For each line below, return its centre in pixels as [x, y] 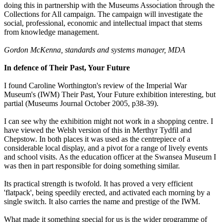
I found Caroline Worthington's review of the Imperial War [95, 86]
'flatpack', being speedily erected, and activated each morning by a [107, 193]
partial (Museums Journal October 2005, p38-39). [81, 104]
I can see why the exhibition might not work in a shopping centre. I [109, 121]
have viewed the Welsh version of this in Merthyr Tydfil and [98, 130]
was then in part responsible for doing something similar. [92, 166]
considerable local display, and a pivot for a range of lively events [106, 148]
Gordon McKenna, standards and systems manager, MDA [95, 50]
